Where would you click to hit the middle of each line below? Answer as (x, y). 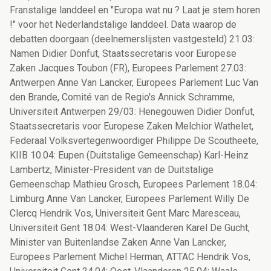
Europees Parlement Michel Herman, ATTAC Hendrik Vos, (130, 257)
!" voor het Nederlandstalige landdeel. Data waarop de (123, 25)
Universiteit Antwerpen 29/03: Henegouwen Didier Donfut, (132, 112)
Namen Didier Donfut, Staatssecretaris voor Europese (123, 54)
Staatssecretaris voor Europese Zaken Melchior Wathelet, (132, 126)
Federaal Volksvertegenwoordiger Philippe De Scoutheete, (134, 141)
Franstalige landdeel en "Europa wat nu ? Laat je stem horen (135, 10)
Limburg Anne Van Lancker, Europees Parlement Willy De (129, 199)
